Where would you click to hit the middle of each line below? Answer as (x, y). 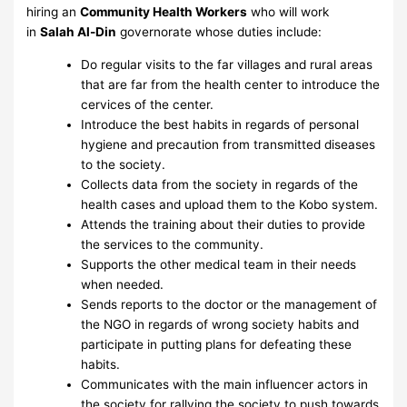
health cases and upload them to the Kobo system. (230, 204)
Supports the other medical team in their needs (219, 264)
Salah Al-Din (79, 31)
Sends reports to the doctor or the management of (229, 304)
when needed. (123, 284)
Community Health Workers (164, 11)
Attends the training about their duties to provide (223, 224)
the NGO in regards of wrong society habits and (220, 324)
